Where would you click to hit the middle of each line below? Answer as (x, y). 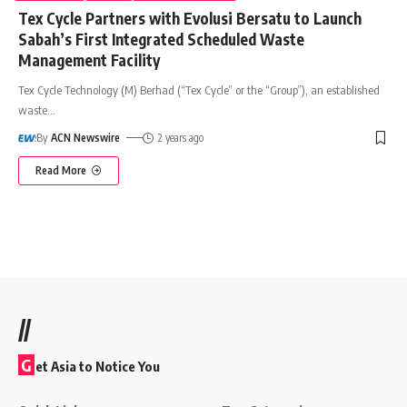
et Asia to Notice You (98, 367)
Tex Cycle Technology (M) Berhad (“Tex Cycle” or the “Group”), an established (199, 89)
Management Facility (89, 60)
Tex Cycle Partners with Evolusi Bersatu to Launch (190, 18)
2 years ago (180, 137)
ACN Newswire (86, 137)
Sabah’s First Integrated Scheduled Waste (161, 39)
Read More (61, 170)
